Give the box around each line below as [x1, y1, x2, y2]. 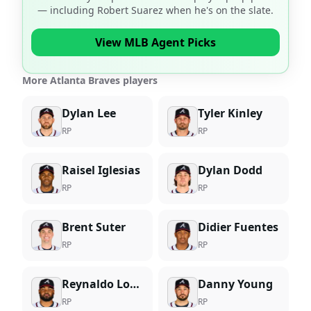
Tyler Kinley [198, 106, 262, 121]
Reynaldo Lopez [130, 276, 140, 292]
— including [37, 3, 97, 17]
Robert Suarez [97, 3, 163, 17]
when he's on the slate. [163, 3, 274, 17]
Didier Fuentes [198, 219, 278, 235]
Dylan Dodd [198, 162, 262, 178]
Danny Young [198, 276, 273, 292]
